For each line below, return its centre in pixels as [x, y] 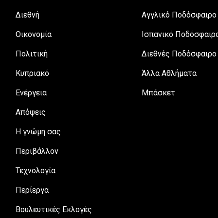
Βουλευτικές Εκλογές [54, 209]
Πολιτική [32, 54]
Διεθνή [27, 15]
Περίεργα [32, 190]
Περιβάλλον [37, 151]
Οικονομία [34, 34]
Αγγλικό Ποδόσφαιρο [179, 15]
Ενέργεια [31, 92]
